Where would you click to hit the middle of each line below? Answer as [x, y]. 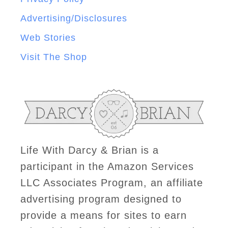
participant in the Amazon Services [107, 166]
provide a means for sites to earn [104, 215]
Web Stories [48, 37]
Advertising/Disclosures [74, 18]
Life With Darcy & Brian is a [90, 150]
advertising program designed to [101, 199]
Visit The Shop [54, 57]
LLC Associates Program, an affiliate [112, 182]
